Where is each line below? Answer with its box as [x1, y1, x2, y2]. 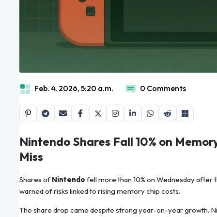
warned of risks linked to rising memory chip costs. [19, 186, 180, 196]
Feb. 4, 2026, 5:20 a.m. [34, 83, 113, 93]
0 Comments [140, 83, 186, 93]
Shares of [19, 175, 52, 185]
